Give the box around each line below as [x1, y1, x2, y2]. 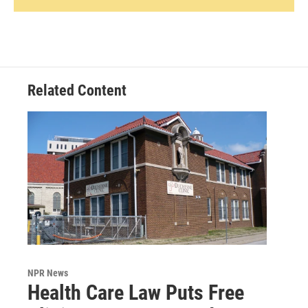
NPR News [27, 267, 68, 279]
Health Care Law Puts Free [27, 280, 244, 305]
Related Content [27, 82, 126, 100]
